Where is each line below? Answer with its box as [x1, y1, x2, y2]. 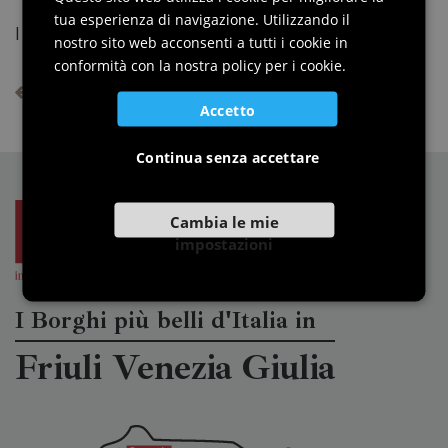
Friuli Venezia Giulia [15, 345, 335, 391]
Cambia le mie [169, 211, 279, 231]
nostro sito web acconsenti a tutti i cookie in [54, 32, 349, 51]
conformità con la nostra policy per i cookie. [54, 55, 347, 74]
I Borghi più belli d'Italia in [15, 305, 316, 336]
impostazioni [175, 233, 273, 253]
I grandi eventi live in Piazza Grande [15, 22, 280, 46]
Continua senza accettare [135, 147, 320, 166]
